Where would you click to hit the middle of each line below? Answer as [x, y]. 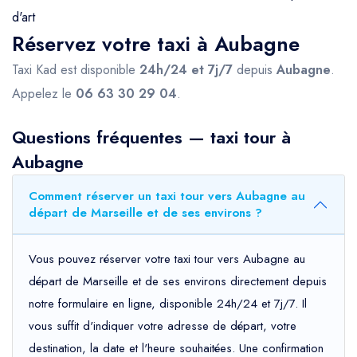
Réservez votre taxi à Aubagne [156, 44]
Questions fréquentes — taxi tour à [151, 137]
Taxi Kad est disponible [76, 70]
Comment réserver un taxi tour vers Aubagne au [167, 196]
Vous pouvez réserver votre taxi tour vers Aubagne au [167, 259]
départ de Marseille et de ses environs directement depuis [178, 282]
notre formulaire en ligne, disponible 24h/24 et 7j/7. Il [168, 304]
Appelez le [44, 94]
